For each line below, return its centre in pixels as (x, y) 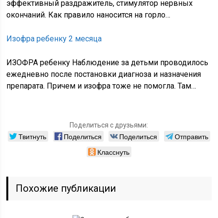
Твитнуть (32, 136)
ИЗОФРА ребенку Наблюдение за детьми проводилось (108, 63)
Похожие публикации (66, 188)
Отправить (191, 136)
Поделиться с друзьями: (109, 125)
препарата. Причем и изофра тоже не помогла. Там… (101, 86)
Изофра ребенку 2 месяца (54, 39)
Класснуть (113, 152)
